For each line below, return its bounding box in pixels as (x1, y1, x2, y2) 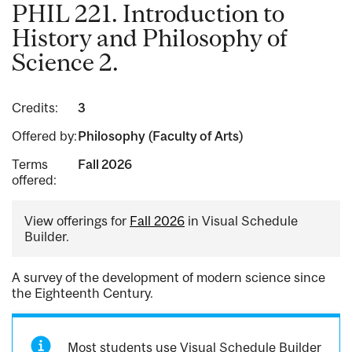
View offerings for (24, 213, 130, 229)
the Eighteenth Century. (12, 285, 153, 302)
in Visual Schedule (185, 213, 298, 229)
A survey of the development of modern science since (12, 269, 325, 286)
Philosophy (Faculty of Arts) (77, 128, 244, 145)
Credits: (12, 100, 58, 116)
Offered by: (12, 128, 77, 145)
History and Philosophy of (12, 24, 288, 52)
